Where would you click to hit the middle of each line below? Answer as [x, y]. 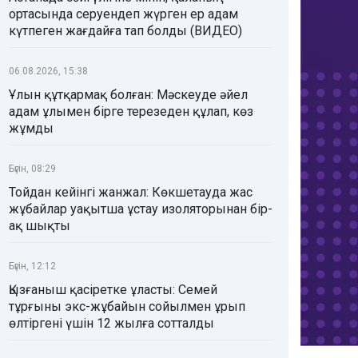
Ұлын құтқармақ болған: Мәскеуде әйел [128, 95]
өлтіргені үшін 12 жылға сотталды [111, 323]
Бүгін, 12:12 [32, 266]
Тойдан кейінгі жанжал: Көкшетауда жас [131, 192]
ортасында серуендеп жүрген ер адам [123, 14]
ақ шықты [40, 226]
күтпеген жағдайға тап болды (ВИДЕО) [125, 31]
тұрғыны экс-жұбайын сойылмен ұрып [127, 306]
